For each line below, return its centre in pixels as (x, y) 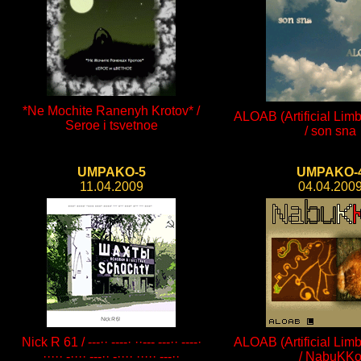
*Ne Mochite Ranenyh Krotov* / (111, 111)
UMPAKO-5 (111, 172)
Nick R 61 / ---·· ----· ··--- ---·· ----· (111, 342)
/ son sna (330, 131)
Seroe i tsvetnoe (111, 125)
